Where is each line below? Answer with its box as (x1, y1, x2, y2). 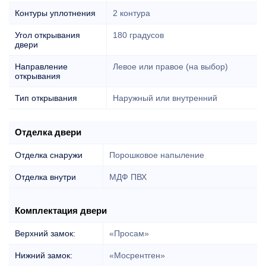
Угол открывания (15, 30, 80, 40)
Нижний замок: (15, 250, 72, 260)
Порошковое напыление (109, 150, 204, 160)
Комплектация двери (15, 205, 107, 216)
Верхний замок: (15, 228, 75, 238)
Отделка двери (15, 126, 81, 137)
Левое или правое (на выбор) (113, 61, 228, 71)
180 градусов (113, 30, 164, 40)
